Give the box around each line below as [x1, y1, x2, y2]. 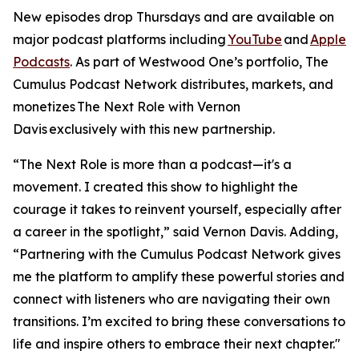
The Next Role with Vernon [77, 99, 240, 115]
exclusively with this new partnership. [47, 121, 278, 137]
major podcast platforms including [13, 31, 228, 47]
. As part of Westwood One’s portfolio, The [70, 54, 329, 70]
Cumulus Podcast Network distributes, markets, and [13, 76, 333, 92]
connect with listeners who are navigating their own [13, 291, 330, 307]
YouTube [228, 31, 282, 47]
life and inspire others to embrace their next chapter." [13, 336, 341, 352]
